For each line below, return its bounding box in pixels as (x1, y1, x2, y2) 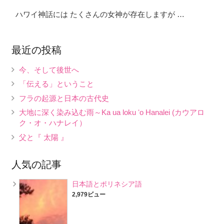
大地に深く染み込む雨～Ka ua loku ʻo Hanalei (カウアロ (18, 108, 204, 117)
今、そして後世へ (18, 65, 79, 74)
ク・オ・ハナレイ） (18, 118, 86, 127)
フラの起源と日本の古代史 (18, 93, 109, 102)
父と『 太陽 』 (18, 132, 68, 141)
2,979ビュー (71, 190, 105, 198)
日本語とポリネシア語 (71, 179, 142, 188)
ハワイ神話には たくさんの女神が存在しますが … (11, 9, 184, 18)
